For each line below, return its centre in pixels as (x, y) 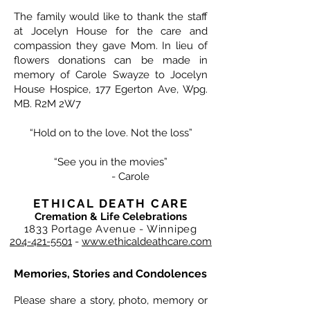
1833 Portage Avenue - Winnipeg (111, 229)
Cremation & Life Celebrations (111, 217)
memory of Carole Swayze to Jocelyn (111, 75)
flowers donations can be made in (111, 61)
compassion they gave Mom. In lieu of (111, 46)
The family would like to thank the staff (111, 17)
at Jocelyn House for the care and (111, 31)
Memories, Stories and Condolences (110, 274)
